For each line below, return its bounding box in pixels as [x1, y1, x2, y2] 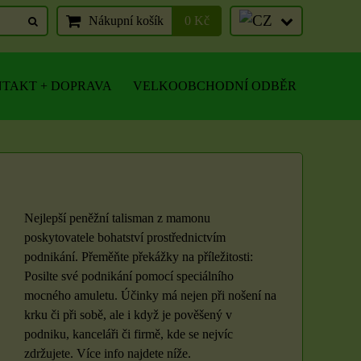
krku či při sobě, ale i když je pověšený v [24, 308, 232, 322]
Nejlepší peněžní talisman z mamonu [24, 211, 210, 225]
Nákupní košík [89, 14, 164, 27]
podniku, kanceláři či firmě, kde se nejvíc [24, 327, 233, 341]
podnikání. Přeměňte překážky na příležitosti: [24, 250, 253, 263]
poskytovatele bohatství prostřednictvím [24, 230, 226, 244]
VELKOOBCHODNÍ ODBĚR [133, 79, 297, 93]
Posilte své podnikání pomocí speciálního [24, 269, 234, 283]
